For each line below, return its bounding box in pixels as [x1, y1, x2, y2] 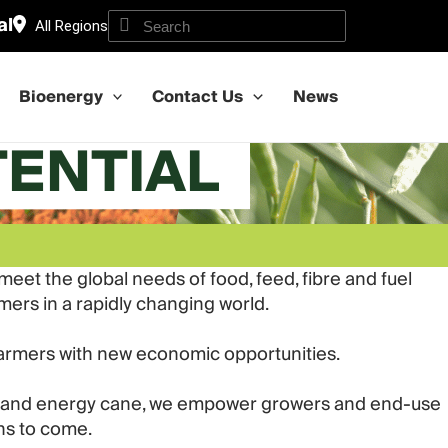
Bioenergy [18, 83, 103, 111]
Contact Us [152, 83, 244, 111]
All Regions [35, 17, 108, 35]
